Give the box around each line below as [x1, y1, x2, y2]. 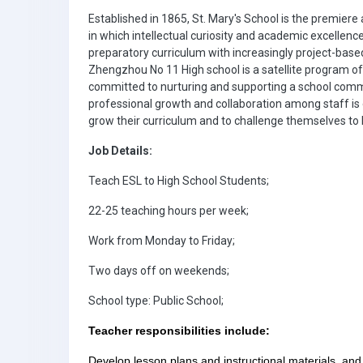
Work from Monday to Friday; [88, 234, 235, 247]
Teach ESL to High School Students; [88, 174, 269, 187]
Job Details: [88, 144, 155, 157]
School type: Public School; [88, 294, 224, 307]
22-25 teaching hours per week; [88, 204, 249, 217]
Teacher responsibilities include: [88, 324, 270, 337]
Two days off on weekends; [88, 264, 229, 277]
